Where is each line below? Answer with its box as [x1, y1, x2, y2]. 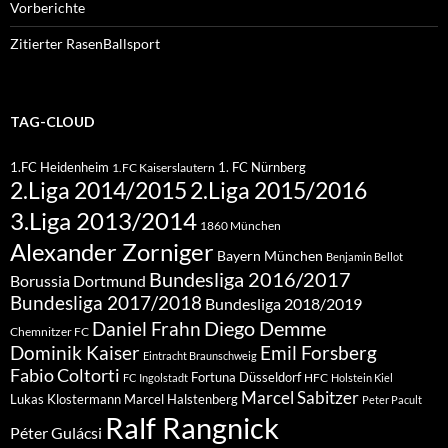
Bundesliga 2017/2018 [10, 291, 202, 314]
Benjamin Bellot [326, 249, 403, 263]
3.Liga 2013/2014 [10, 205, 197, 235]
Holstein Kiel [331, 370, 393, 384]
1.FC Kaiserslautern [112, 159, 215, 175]
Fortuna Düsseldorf [191, 368, 301, 385]
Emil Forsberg [260, 340, 377, 364]
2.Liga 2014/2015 [10, 176, 187, 204]
